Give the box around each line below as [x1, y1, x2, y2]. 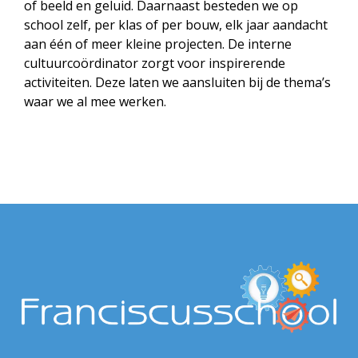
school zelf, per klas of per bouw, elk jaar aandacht [24, 16, 328, 34]
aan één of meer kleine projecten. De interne [24, 35, 292, 53]
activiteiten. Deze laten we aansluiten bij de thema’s [24, 74, 331, 91]
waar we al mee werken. [24, 93, 166, 110]
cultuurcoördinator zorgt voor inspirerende [24, 54, 285, 72]
